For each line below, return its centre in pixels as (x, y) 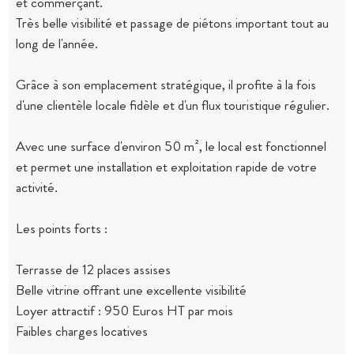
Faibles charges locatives (82, 331)
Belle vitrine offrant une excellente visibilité (131, 290)
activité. (37, 188)
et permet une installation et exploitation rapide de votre (166, 167)
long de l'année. (57, 44)
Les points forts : (62, 229)
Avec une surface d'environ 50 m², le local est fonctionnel (171, 147)
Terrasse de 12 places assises (93, 270)
